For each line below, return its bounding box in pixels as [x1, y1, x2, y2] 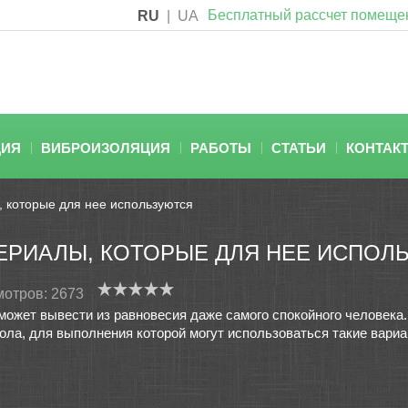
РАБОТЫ [190, 140, 251, 156]
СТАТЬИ [271, 140, 326, 156]
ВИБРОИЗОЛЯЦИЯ [41, 140, 170, 156]
